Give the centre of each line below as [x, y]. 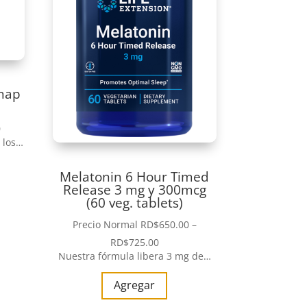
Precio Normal [106, 224]
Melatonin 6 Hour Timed [135, 176]
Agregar [135, 285]
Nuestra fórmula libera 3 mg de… [134, 256]
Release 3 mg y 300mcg [134, 189]
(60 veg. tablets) [134, 202]
